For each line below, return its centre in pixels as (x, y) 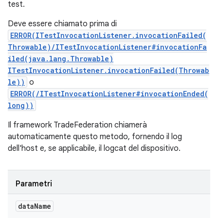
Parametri (34, 184)
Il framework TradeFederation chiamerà (77, 125)
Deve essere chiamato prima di (62, 24)
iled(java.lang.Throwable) (61, 59)
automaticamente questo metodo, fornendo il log (95, 137)
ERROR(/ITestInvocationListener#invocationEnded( (109, 94)
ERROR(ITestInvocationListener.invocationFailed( (108, 35)
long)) (21, 105)
